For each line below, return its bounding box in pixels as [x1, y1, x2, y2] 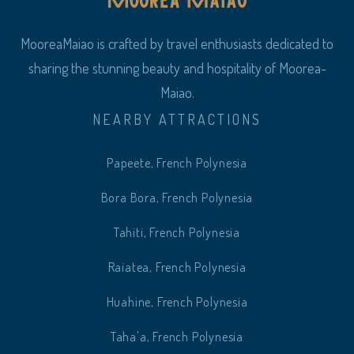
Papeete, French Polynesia [107, 155, 247, 171]
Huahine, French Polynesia [106, 294, 248, 311]
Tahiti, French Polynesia [113, 224, 241, 241]
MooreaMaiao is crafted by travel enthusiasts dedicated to [21, 35, 333, 53]
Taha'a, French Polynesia [110, 329, 244, 345]
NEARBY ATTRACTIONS [92, 111, 262, 129]
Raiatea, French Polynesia [107, 259, 247, 276]
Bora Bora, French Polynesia [100, 190, 254, 206]
